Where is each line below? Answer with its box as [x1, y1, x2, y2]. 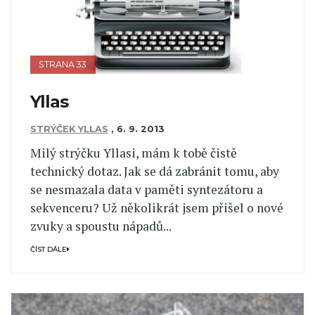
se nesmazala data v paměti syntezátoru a [30, 181, 263, 198]
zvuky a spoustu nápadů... [30, 218, 172, 235]
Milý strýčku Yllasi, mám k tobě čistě [30, 145, 237, 162]
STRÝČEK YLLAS [30, 123, 108, 134]
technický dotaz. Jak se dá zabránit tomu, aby [30, 163, 279, 180]
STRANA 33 [39, 58, 87, 70]
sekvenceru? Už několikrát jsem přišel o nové [30, 200, 283, 217]
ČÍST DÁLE [30, 245, 67, 253]
